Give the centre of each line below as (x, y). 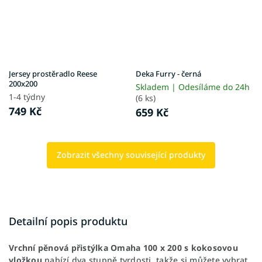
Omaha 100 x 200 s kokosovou (173, 247)
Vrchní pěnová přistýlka (58, 247)
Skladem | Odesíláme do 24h (193, 87)
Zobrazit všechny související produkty (131, 154)
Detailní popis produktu (68, 221)
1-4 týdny (27, 96)
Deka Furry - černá (168, 73)
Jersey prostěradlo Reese (53, 73)
